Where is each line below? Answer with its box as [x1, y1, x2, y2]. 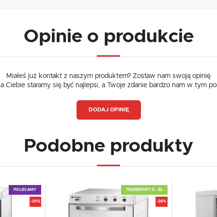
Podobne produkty [24, 137, 193, 156]
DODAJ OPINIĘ [88, 107, 129, 113]
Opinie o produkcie [23, 27, 194, 46]
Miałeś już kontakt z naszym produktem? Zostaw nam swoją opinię [6, 73, 211, 80]
